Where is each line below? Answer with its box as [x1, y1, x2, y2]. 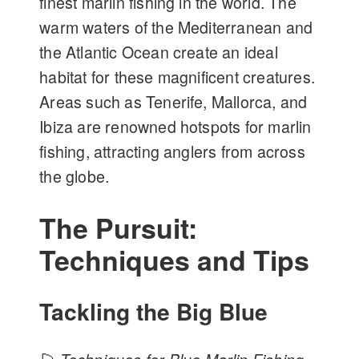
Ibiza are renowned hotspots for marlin [39, 115, 312, 139]
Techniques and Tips [39, 240, 310, 280]
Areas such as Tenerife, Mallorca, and [39, 91, 308, 114]
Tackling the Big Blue [39, 295, 268, 329]
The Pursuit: [39, 208, 198, 248]
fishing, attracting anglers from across [39, 140, 305, 163]
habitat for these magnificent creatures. [39, 66, 316, 89]
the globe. [39, 165, 110, 188]
